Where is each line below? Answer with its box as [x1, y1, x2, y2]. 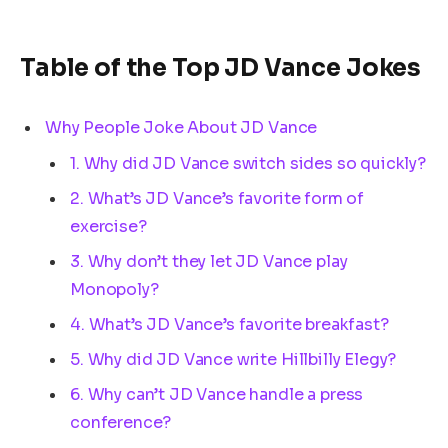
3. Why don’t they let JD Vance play [70, 250, 348, 272]
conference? [70, 411, 172, 433]
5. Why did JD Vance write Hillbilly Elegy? [70, 348, 397, 370]
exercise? [70, 215, 147, 237]
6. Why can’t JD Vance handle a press [70, 383, 364, 405]
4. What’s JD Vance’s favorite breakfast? [70, 313, 389, 335]
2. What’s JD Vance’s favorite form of [70, 187, 365, 209]
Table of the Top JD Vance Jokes [20, 52, 422, 83]
